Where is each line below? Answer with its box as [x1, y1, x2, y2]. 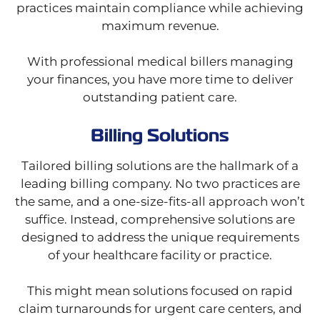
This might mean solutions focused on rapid [27, 284, 293, 299]
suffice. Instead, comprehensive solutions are [25, 212, 295, 227]
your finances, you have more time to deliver [26, 72, 294, 87]
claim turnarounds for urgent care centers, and [18, 301, 302, 316]
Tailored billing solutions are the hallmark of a [21, 159, 299, 174]
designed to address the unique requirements [21, 230, 299, 245]
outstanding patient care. [83, 90, 237, 105]
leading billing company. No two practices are [20, 176, 300, 191]
